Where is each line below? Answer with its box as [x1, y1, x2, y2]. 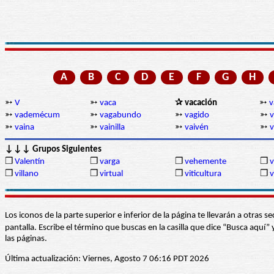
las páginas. [5, 234, 47, 244]
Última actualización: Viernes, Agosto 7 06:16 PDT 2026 [5, 254, 209, 264]
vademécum [15, 111, 60, 120]
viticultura [185, 169, 221, 179]
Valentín [15, 157, 45, 167]
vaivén [185, 123, 209, 133]
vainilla [100, 123, 125, 133]
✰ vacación [175, 98, 217, 108]
